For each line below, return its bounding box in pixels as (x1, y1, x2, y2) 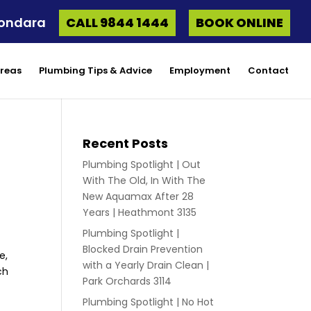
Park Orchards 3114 (83, 274, 172, 288)
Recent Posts (83, 135, 169, 152)
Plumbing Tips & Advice (39, 63, 152, 77)
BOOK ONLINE (196, 13, 283, 31)
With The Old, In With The (83, 174, 206, 187)
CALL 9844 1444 (66, 13, 169, 31)
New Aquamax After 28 (83, 190, 194, 203)
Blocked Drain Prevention (83, 242, 203, 256)
